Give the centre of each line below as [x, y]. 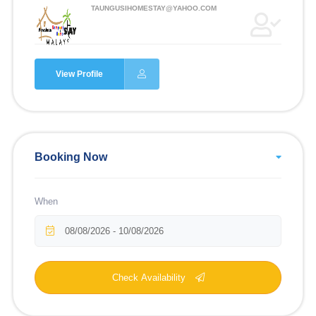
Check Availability [150, 278]
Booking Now [71, 157]
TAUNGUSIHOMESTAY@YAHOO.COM [153, 8]
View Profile [79, 74]
